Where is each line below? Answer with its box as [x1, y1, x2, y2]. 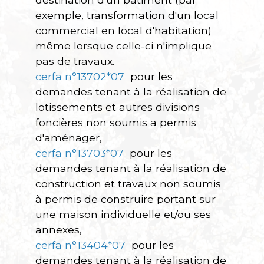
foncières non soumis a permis [35, 116, 196, 128]
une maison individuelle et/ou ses [35, 208, 211, 220]
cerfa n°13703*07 [35, 147, 127, 159]
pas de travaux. [35, 55, 114, 67]
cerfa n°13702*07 [35, 70, 127, 82]
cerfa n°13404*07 [35, 239, 128, 251]
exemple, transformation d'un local [35, 9, 219, 21]
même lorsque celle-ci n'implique [35, 39, 212, 52]
